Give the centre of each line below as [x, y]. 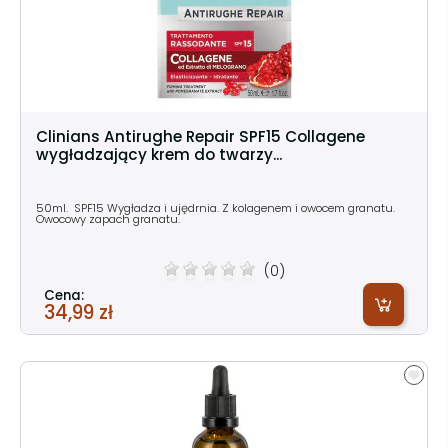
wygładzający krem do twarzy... [159, 154]
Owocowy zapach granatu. [108, 218]
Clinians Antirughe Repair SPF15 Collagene [200, 136]
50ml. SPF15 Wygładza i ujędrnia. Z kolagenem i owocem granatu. [215, 207]
